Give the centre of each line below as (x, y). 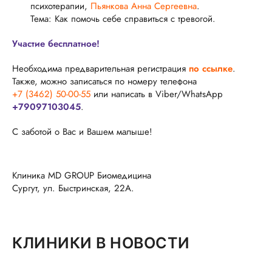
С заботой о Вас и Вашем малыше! (82, 131)
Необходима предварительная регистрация (100, 68)
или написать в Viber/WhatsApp (157, 94)
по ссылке (211, 68)
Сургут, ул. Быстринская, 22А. (73, 188)
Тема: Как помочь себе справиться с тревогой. (123, 19)
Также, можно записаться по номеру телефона (104, 81)
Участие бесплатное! (56, 43)
